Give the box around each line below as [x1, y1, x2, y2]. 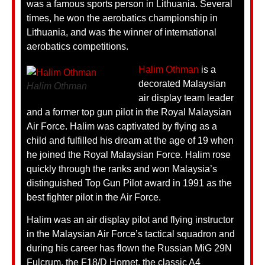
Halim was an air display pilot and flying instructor [27, 215, 234, 225]
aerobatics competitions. [27, 41, 128, 52]
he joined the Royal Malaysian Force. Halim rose [27, 149, 231, 160]
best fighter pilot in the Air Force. [27, 192, 161, 202]
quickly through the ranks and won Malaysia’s [27, 163, 217, 174]
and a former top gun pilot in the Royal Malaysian [27, 106, 231, 117]
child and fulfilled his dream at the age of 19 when [27, 135, 234, 146]
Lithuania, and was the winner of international [27, 27, 216, 38]
